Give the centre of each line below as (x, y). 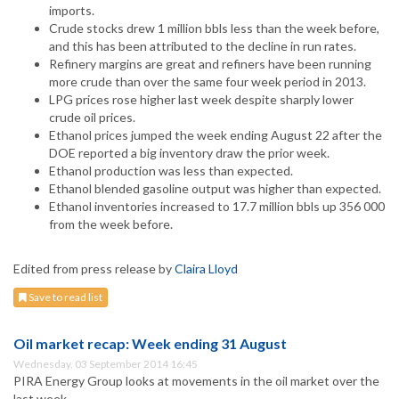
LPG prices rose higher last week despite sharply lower (201, 100)
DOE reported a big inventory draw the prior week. (189, 153)
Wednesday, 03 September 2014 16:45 (106, 364)
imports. (72, 11)
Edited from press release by (94, 269)
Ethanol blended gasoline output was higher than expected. (215, 189)
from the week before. (111, 224)
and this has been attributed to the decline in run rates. (203, 46)
